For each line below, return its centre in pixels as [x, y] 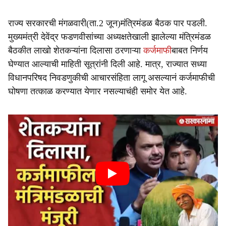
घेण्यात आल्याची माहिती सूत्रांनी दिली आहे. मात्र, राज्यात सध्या [107, 64]
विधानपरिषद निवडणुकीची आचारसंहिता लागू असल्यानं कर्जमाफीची [111, 78]
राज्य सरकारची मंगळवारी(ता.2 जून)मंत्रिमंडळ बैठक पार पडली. [108, 23]
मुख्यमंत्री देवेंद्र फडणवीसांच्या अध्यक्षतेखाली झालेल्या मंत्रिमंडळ [109, 37]
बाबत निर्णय [190, 50]
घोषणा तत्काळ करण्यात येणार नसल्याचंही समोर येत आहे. [98, 91]
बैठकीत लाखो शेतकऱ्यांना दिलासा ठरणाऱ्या [76, 50]
